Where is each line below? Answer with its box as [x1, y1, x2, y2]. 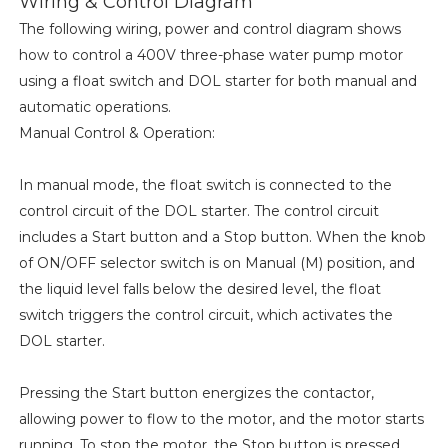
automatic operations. [18, 98, 171, 117]
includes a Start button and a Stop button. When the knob [18, 228, 426, 247]
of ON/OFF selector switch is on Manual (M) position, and [18, 254, 415, 273]
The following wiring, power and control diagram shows [18, 20, 401, 39]
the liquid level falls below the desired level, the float [18, 280, 381, 299]
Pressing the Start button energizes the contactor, [18, 384, 374, 403]
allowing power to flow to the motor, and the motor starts [18, 410, 424, 429]
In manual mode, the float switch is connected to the [18, 176, 392, 195]
